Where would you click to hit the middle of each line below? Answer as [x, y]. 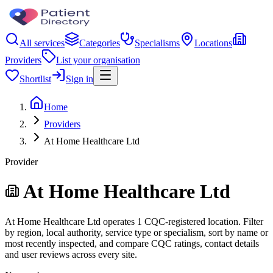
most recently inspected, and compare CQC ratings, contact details [132, 243]
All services [42, 43]
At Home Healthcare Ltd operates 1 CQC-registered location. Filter [134, 221]
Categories [100, 43]
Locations [213, 43]
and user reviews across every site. [71, 254]
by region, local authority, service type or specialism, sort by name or [136, 232]
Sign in [80, 79]
